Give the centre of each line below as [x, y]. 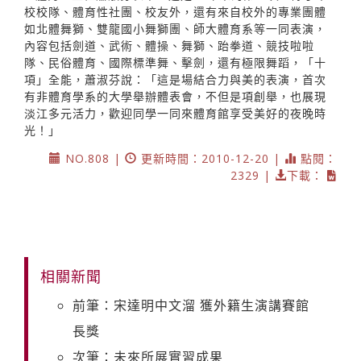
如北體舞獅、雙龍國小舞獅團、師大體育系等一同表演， [175, 28]
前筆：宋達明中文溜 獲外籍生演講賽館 [191, 305]
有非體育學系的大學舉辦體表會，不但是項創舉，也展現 [175, 96]
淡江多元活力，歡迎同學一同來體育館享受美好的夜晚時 [175, 113]
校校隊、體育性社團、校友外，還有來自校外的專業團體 [175, 11]
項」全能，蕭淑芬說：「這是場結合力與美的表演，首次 [175, 79]
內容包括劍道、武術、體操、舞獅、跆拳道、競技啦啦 [169, 45]
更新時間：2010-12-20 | [211, 158]
